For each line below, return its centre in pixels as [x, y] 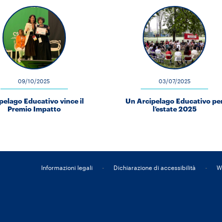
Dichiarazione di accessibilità [155, 167]
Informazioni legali [67, 167]
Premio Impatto [34, 109]
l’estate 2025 [174, 109]
